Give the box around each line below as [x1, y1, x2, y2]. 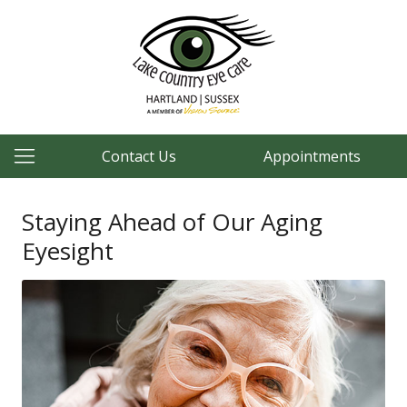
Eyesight [22, 234, 114, 267]
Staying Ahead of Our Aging [22, 205, 323, 238]
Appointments [263, 146, 361, 166]
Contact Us [102, 146, 177, 166]
